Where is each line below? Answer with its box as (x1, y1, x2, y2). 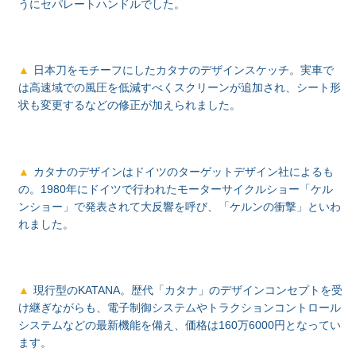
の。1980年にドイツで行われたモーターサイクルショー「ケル (18, 182, 334, 195)
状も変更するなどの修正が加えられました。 (18, 99, 242, 112)
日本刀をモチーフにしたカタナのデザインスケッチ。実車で (33, 64, 334, 77)
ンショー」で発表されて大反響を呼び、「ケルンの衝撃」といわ (18, 199, 342, 213)
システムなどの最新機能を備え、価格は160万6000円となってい (18, 319, 342, 332)
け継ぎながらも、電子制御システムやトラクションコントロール (18, 301, 342, 315)
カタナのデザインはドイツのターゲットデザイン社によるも (33, 164, 334, 178)
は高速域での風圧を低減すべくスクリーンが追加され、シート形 (18, 81, 342, 95)
